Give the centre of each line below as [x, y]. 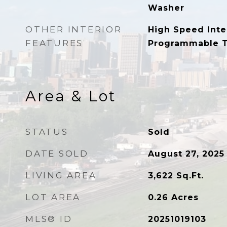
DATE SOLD [57, 154]
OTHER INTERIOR [74, 29]
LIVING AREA [61, 175]
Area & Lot [71, 96]
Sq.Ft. [190, 176]
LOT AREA [53, 197]
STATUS [47, 132]
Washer [166, 8]
